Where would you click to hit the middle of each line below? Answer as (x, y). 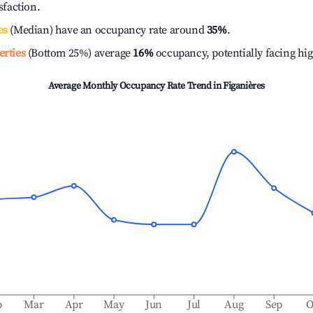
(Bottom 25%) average (78, 53)
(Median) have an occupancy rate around (107, 30)
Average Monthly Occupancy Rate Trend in (135, 86)
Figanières (244, 86)
